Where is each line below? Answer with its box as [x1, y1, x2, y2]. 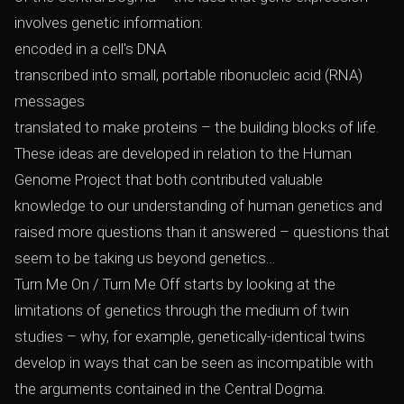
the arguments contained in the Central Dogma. [14, 380, 326, 398]
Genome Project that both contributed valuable [14, 170, 323, 188]
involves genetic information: [14, 14, 203, 32]
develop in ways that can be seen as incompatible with [14, 353, 373, 372]
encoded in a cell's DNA [14, 40, 166, 58]
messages [14, 92, 85, 110]
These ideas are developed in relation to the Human [14, 144, 352, 162]
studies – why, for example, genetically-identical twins [14, 327, 365, 345]
